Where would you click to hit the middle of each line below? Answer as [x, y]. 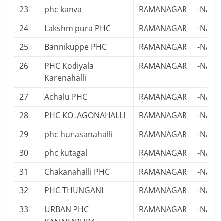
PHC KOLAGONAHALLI [85, 115]
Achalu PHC [66, 97]
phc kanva [63, 9]
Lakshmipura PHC [78, 28]
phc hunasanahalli [79, 134]
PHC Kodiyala [69, 66]
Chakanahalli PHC [77, 172]
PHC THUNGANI [74, 190]
